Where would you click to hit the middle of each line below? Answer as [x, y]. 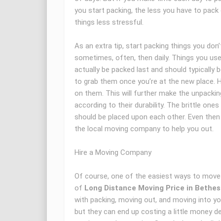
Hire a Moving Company [113, 153]
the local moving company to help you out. [144, 129]
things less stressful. [109, 22]
